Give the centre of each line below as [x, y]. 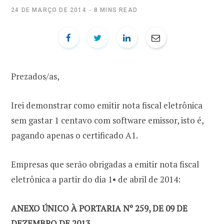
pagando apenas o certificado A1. [74, 135]
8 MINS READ [116, 10]
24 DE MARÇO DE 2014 [49, 10]
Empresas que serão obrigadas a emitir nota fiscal [105, 164]
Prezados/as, [35, 76]
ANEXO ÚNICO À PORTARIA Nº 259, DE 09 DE [99, 208]
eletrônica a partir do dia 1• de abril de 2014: [96, 179]
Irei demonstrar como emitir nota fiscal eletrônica [107, 105]
